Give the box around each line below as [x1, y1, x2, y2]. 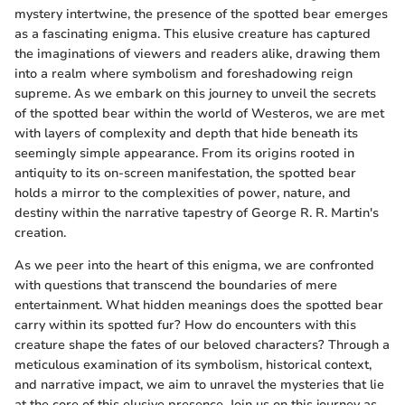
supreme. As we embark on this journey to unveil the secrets [14, 85, 376, 103]
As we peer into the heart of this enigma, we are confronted [14, 257, 374, 275]
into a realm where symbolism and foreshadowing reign [14, 65, 353, 83]
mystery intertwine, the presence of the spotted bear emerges [14, 5, 388, 24]
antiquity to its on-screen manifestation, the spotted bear [14, 165, 356, 183]
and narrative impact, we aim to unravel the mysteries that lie [14, 376, 384, 394]
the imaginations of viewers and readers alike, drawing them [14, 45, 381, 63]
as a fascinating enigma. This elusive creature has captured [14, 25, 371, 43]
